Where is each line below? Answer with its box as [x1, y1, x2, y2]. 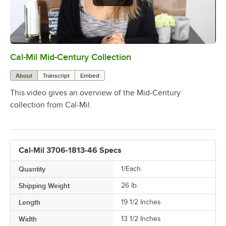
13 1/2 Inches [121, 215, 161, 223]
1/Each [121, 165, 141, 173]
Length [19, 198, 40, 207]
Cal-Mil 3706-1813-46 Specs [19, 146, 122, 155]
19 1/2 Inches [121, 198, 161, 206]
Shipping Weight [19, 182, 70, 190]
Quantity [19, 165, 45, 174]
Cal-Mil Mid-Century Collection [10, 52, 131, 63]
